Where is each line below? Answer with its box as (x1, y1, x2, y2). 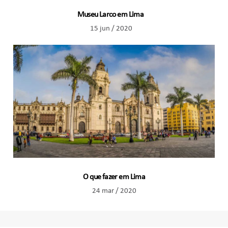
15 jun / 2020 (90, 24, 132, 33)
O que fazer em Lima (83, 173, 145, 181)
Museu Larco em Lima (77, 11, 145, 19)
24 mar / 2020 (92, 186, 136, 195)
